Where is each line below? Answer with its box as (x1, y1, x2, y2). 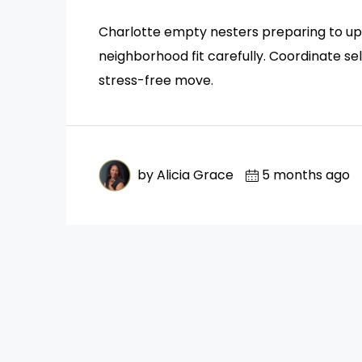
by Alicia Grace (137, 165, 234, 184)
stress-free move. (99, 70, 213, 90)
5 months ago (262, 165, 350, 184)
